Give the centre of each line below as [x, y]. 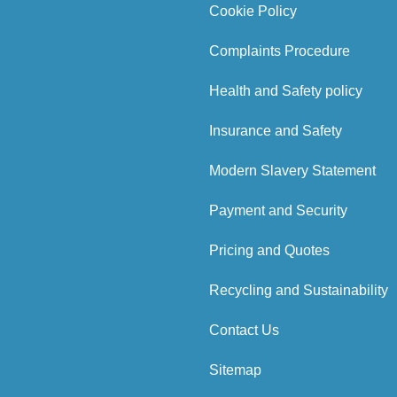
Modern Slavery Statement [292, 171]
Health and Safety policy [286, 91]
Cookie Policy [253, 11]
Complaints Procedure [280, 51]
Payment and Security [278, 210]
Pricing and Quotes [269, 250]
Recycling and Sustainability [299, 290]
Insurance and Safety [276, 131]
